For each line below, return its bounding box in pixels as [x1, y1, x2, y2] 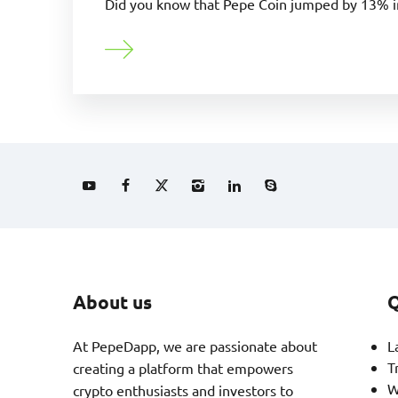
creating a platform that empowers [73, 359, 293, 378]
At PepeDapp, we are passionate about [73, 337, 317, 355]
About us [73, 290, 152, 314]
